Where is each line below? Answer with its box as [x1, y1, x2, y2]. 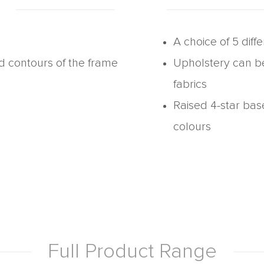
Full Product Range [47, 241, 217, 262]
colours [173, 121, 211, 133]
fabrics [173, 78, 207, 90]
